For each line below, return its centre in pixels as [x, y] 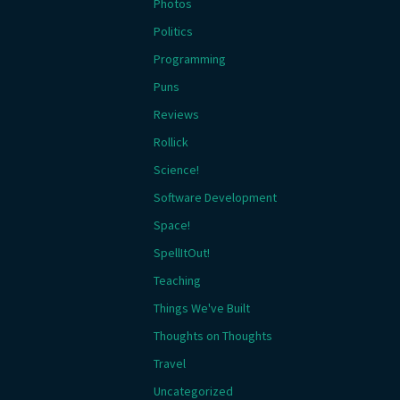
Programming [190, 59]
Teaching [177, 280]
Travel [170, 363]
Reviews [176, 114]
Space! [172, 225]
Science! [176, 170]
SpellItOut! [182, 253]
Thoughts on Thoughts [213, 336]
